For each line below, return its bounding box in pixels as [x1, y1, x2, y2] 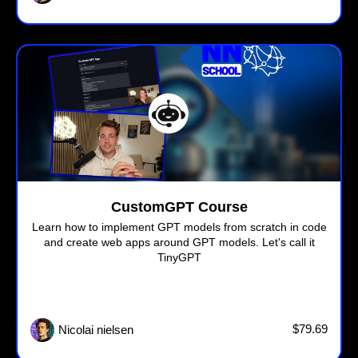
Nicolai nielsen [58, 323, 133, 337]
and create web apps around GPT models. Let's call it [43, 236, 315, 249]
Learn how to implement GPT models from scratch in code [31, 221, 327, 234]
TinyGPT [157, 251, 201, 265]
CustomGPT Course [110, 199, 248, 216]
